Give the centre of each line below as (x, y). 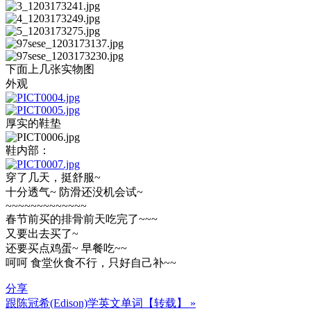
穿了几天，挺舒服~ (53, 177)
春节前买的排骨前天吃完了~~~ (82, 219)
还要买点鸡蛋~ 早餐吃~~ (66, 248)
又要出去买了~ (42, 233)
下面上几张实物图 (50, 69)
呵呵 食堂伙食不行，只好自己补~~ (91, 262)
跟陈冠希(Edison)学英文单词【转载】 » (101, 303)
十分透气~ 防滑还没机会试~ (74, 192)
